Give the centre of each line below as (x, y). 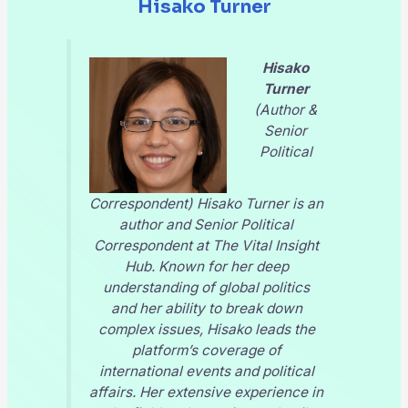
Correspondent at (153, 246)
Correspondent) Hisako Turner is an (206, 204)
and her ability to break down (206, 309)
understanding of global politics (206, 288)
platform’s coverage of (206, 351)
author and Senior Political (206, 225)
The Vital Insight (265, 246)
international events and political (206, 372)
